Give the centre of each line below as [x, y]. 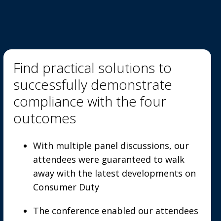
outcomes [44, 118]
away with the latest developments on [114, 173]
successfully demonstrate [92, 84]
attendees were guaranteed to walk [109, 159]
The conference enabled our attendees [115, 211]
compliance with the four [90, 101]
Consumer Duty [66, 187]
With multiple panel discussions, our [111, 146]
